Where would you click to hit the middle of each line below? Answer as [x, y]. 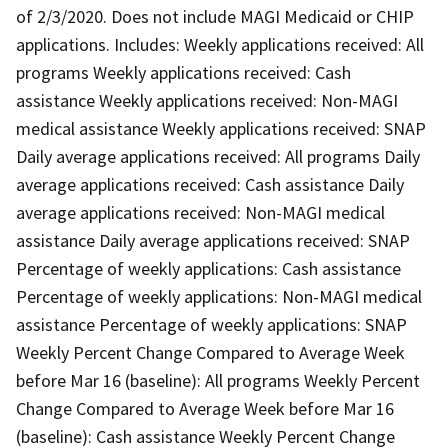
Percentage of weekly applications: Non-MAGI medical [219, 296]
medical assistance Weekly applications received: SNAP [221, 128]
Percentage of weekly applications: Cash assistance [208, 268]
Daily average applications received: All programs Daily [218, 156]
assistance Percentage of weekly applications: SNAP [211, 324]
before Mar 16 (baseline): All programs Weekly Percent [218, 380]
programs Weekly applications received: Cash [183, 72]
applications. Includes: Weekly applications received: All [220, 44]
